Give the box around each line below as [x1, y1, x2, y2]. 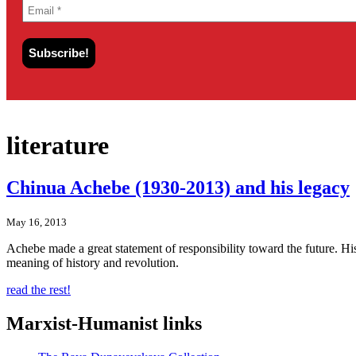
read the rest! [6, 283, 71, 297]
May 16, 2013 [6, 216, 67, 229]
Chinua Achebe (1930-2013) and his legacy [6, 177, 350, 199]
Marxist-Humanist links [6, 313, 202, 335]
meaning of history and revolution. [6, 256, 179, 270]
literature [6, 131, 109, 161]
